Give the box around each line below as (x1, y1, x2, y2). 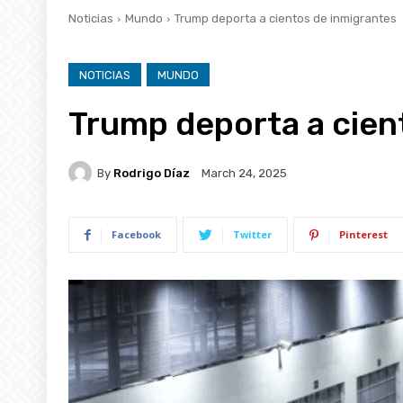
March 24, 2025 (201, 166, 287, 180)
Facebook (112, 227, 161, 241)
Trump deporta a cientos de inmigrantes (175, 11, 397, 25)
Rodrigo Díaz (113, 166, 190, 180)
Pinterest (339, 227, 388, 241)
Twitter (233, 227, 272, 241)
